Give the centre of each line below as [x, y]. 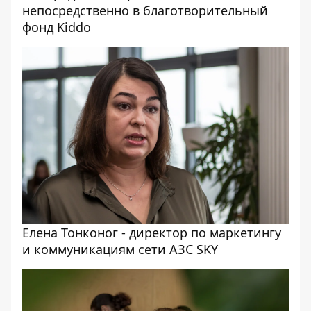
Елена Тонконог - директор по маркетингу [152, 233]
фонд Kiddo [57, 27]
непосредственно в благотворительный [145, 10]
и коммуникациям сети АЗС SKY [120, 249]
